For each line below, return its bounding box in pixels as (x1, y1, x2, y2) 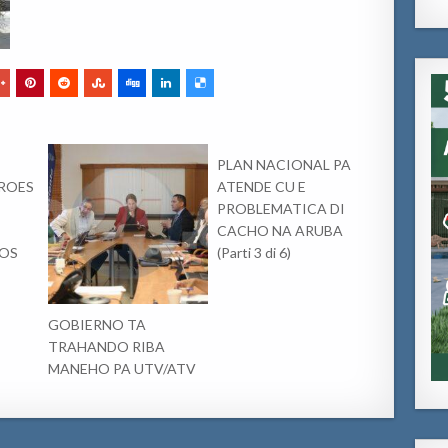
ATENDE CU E (217, 177, 307, 195)
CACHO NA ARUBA (217, 221, 344, 239)
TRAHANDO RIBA (48, 337, 166, 355)
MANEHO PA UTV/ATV (48, 359, 197, 377)
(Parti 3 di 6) (217, 243, 292, 261)
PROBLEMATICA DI (217, 199, 346, 217)
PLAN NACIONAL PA (217, 155, 352, 173)
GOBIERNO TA (48, 315, 147, 333)
